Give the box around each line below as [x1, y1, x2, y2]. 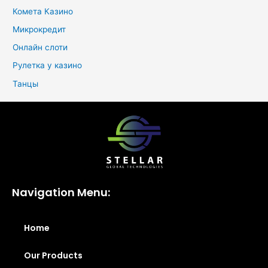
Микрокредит [13, 24, 66, 34]
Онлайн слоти [13, 42, 68, 52]
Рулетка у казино [13, 60, 83, 71]
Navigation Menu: [12, 185, 110, 200]
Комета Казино [13, 6, 74, 16]
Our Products [24, 249, 83, 262]
